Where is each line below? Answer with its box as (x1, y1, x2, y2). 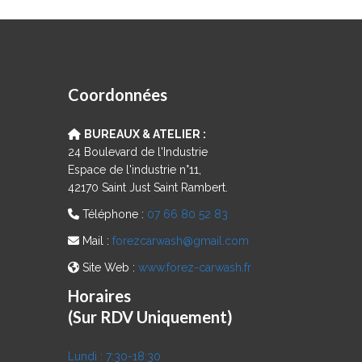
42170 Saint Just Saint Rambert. (67, 180, 228, 194)
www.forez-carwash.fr (137, 260, 251, 274)
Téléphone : (78, 207, 147, 221)
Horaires (67, 285, 131, 305)
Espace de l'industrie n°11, (67, 162, 201, 176)
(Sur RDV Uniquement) (67, 306, 233, 326)
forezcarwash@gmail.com (112, 234, 249, 247)
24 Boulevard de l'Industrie (67, 145, 208, 158)
